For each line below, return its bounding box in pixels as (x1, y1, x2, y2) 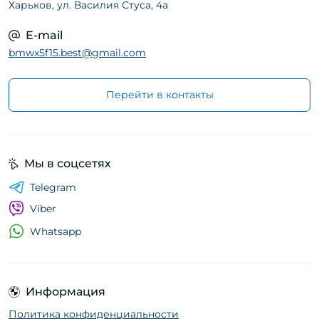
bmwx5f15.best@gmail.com (9, 46, 146, 60)
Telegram (30, 181, 76, 194)
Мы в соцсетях (24, 157, 111, 171)
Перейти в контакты (105, 88, 214, 102)
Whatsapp (30, 224, 81, 238)
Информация (26, 285, 105, 299)
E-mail (26, 28, 63, 43)
